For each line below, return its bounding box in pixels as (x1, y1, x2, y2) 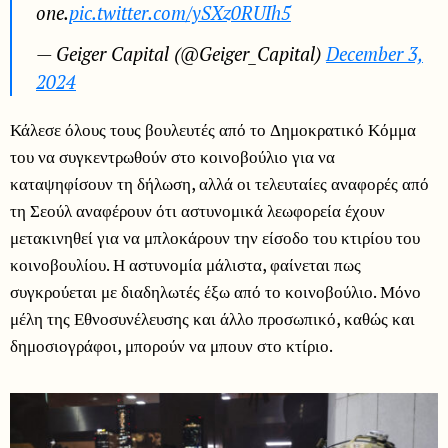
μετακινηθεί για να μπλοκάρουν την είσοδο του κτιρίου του (10, 225, 420, 249)
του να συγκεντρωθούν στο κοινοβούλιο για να (10, 144, 335, 168)
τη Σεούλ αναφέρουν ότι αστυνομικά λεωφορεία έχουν (10, 198, 385, 222)
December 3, (326, 41, 423, 66)
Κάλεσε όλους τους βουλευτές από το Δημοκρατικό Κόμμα (10, 117, 416, 141)
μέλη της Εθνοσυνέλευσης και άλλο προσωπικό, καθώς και (10, 306, 415, 330)
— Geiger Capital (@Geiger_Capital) (36, 41, 326, 66)
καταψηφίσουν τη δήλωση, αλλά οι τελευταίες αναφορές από (10, 171, 429, 195)
